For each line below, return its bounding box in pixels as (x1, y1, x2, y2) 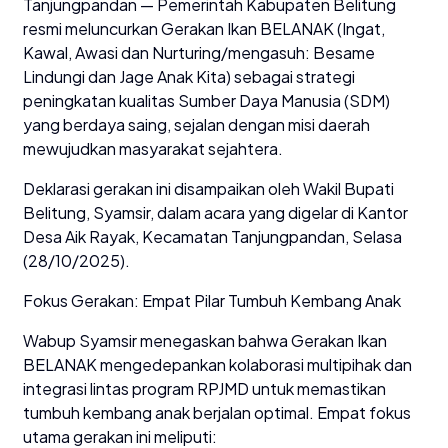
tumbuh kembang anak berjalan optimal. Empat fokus (23, 402, 411, 424)
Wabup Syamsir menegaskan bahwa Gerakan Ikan (23, 330, 387, 352)
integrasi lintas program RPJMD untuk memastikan (23, 378, 386, 400)
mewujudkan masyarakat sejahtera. (23, 138, 283, 160)
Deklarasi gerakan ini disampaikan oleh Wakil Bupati (23, 178, 394, 200)
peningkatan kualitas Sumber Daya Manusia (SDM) (23, 90, 390, 112)
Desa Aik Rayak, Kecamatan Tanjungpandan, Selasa (23, 226, 402, 248)
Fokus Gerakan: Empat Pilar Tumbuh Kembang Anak (23, 290, 401, 312)
